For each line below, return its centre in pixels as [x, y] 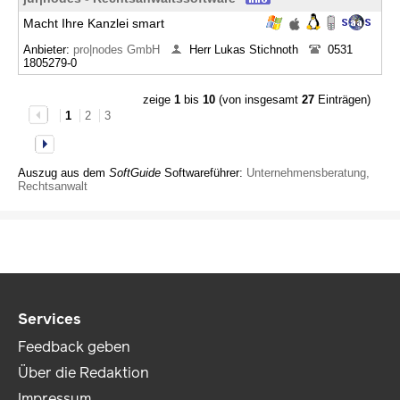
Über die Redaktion [83, 373]
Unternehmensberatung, [308, 173]
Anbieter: [48, 50]
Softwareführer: [204, 173]
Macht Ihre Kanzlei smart [94, 23]
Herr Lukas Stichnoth [246, 50]
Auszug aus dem [63, 173]
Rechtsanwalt [53, 187]
